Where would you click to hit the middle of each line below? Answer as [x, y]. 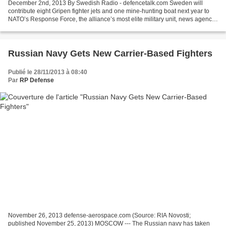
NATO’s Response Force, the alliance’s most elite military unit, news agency [111, 19]
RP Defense [37, 80]
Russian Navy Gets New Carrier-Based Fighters [110, 54]
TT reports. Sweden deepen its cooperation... [69, 27]
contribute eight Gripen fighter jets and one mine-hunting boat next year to [109, 11]
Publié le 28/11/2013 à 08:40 [48, 72]
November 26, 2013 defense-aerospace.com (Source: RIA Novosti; [99, 215]
